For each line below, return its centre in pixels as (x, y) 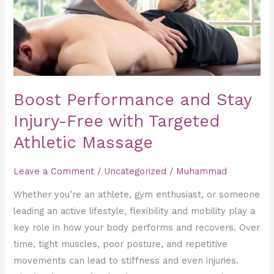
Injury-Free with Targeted (117, 121)
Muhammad (202, 171)
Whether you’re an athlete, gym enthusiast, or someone (137, 195)
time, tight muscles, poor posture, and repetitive (121, 244)
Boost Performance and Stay (133, 99)
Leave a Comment (54, 171)
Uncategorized (135, 171)
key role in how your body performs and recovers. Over (137, 228)
